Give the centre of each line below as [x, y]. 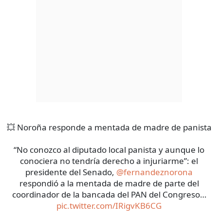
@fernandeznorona [154, 172]
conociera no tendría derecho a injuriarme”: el [109, 161]
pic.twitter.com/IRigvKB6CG [109, 206]
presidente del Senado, [71, 172]
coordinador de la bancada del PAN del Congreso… [109, 195]
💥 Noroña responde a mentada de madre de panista [109, 127]
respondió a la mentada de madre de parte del [109, 183]
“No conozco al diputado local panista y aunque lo [109, 150]
